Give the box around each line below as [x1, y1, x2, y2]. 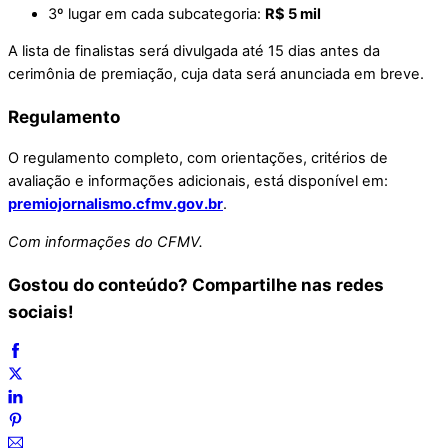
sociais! [8, 300, 74, 322]
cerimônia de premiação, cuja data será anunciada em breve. [8, 65, 424, 84]
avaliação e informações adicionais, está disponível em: [8, 172, 388, 191]
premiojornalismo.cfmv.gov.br [8, 195, 223, 214]
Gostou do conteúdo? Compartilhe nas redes [8, 273, 384, 295]
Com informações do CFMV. [8, 232, 203, 251]
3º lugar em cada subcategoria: [48, 4, 265, 23]
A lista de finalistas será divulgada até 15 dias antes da [8, 42, 380, 61]
